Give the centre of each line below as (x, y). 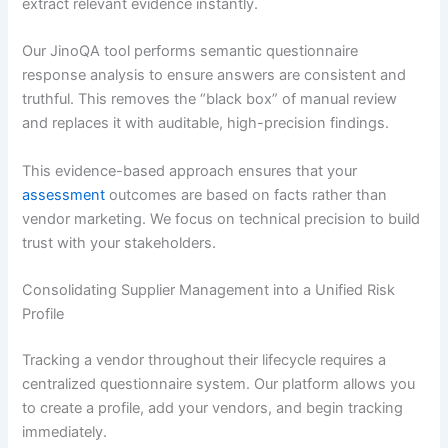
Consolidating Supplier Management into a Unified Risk (209, 290)
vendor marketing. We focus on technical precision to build (221, 218)
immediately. (65, 431)
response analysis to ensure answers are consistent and (214, 75)
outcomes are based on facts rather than (246, 194)
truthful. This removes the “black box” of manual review (210, 99)
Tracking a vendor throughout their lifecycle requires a (204, 359)
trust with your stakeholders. (119, 242)
